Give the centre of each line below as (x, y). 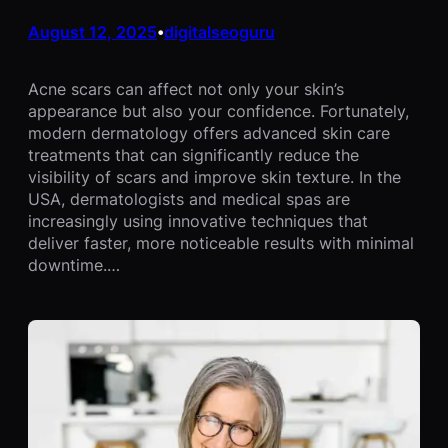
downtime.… (74, 264)
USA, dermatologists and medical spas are (189, 198)
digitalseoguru (219, 31)
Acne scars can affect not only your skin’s (186, 88)
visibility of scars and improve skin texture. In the (214, 176)
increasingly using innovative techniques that (198, 220)
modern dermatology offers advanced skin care (209, 132)
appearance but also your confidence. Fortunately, (218, 110)
